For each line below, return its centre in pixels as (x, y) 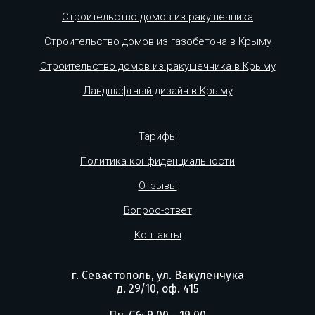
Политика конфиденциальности (157, 161)
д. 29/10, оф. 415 (157, 288)
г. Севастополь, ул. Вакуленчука (157, 275)
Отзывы (157, 185)
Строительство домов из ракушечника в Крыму (157, 66)
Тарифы (157, 136)
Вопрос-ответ (157, 210)
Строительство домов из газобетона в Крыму (157, 41)
